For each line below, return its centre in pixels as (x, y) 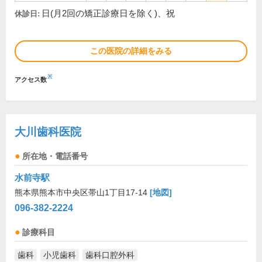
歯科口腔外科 (110, 255)
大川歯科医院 (48, 132)
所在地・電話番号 (55, 157)
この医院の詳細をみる (131, 51)
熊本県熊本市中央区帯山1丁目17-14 (82, 193)
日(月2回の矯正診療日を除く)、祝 (108, 14)
